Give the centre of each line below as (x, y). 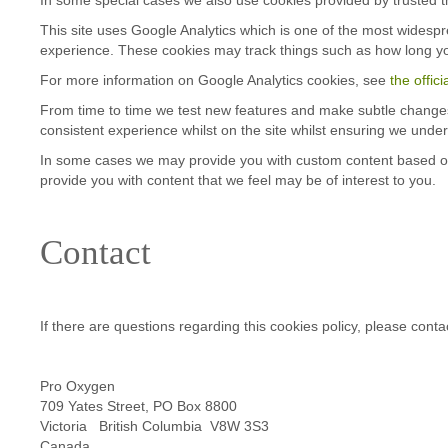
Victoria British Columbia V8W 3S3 (154, 426)
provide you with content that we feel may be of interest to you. (238, 179)
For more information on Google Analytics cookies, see (215, 79)
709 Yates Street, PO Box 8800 (138, 406)
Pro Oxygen (77, 386)
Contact (95, 251)
